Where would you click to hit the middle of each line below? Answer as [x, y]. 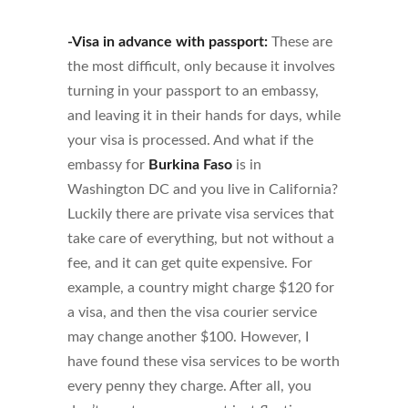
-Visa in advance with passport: [168, 42]
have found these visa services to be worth [204, 362]
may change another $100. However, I [188, 337]
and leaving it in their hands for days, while [204, 116]
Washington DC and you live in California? [203, 189]
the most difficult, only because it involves [201, 66]
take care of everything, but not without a [201, 239]
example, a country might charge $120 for [201, 288]
